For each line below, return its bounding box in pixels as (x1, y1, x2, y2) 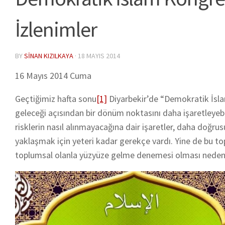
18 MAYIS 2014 (78, 51, 120, 60)
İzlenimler (15, 16, 97, 42)
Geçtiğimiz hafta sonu (15, 92, 96, 104)
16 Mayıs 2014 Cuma (15, 69, 91, 81)
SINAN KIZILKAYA (24, 51, 73, 60)
